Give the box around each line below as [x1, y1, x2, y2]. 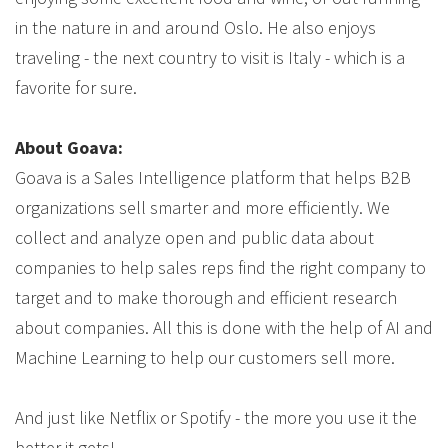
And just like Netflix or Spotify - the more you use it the [15, 406, 417, 430]
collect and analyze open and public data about [15, 226, 374, 250]
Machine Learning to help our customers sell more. [15, 346, 395, 370]
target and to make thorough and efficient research [15, 286, 397, 310]
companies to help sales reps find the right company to [15, 256, 426, 280]
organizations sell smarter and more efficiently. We [15, 196, 390, 220]
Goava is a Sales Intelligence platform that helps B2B [15, 166, 411, 190]
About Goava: [15, 136, 123, 160]
